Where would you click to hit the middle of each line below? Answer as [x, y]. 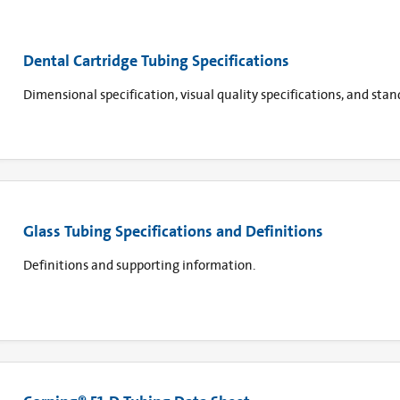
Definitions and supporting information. [141, 265]
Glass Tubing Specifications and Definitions [173, 231]
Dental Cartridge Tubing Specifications [156, 60]
